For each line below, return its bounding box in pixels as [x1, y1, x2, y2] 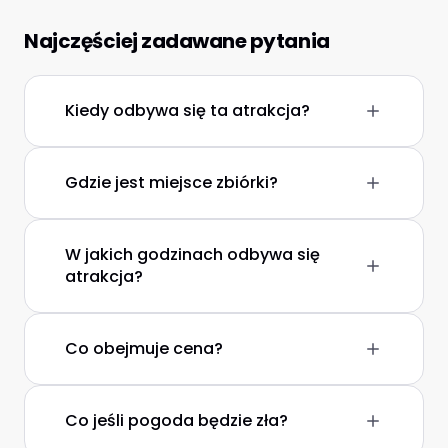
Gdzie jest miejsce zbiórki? [65, 171, 278, 194]
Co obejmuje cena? [65, 337, 223, 360]
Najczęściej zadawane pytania [24, 27, 330, 55]
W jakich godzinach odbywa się [65, 243, 320, 266]
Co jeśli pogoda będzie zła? [65, 409, 288, 432]
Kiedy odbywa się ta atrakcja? [65, 99, 310, 122]
